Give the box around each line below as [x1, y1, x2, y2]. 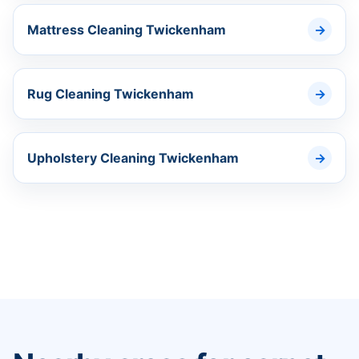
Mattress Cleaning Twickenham [27, 22, 226, 38]
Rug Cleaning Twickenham [27, 86, 194, 103]
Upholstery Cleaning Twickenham [27, 150, 239, 167]
